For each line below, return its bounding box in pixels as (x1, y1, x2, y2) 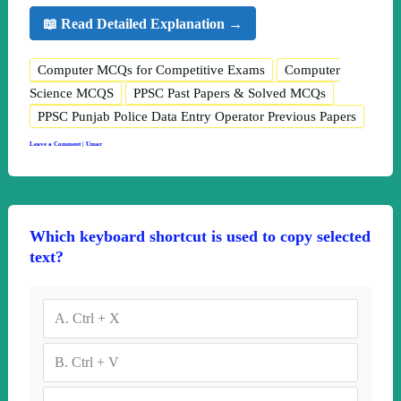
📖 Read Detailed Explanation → (42, 15, 243, 31)
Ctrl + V (71, 354, 119, 371)
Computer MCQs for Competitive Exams (37, 63, 265, 78)
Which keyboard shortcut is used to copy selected (29, 227, 371, 246)
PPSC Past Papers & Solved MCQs (132, 86, 326, 101)
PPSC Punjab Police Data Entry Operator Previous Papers (37, 109, 356, 124)
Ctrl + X (72, 311, 120, 327)
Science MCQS (29, 86, 114, 101)
